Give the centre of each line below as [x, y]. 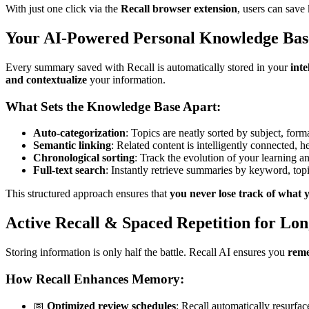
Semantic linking [72, 146]
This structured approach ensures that [88, 194]
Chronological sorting [84, 158]
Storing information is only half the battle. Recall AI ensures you [147, 252]
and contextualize [46, 79]
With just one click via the [63, 9]
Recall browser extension [179, 9]
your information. [126, 79]
